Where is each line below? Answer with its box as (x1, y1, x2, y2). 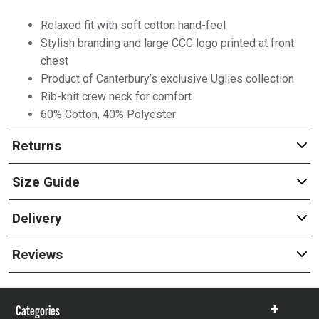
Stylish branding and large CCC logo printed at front (40, 36, 294, 50)
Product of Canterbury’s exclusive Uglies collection (40, 72, 294, 85)
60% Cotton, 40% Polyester (40, 108, 176, 121)
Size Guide (11, 173, 80, 190)
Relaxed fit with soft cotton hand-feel (40, 19, 226, 32)
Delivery (11, 209, 62, 226)
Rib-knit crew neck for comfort (40, 90, 192, 103)
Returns (11, 137, 61, 154)
